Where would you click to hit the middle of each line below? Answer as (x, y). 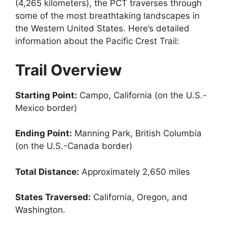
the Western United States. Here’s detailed (102, 28)
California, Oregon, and (139, 197)
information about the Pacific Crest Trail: (97, 41)
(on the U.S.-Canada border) (74, 146)
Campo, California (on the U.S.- (142, 95)
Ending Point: (44, 133)
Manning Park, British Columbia (137, 133)
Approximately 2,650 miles (135, 172)
